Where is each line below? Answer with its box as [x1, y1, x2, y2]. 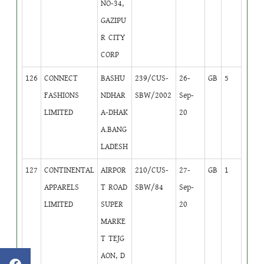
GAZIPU [101, 14, 127, 27]
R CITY [101, 31, 126, 44]
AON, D [101, 249, 126, 262]
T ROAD [101, 181, 128, 193]
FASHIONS [44, 89, 80, 101]
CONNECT [44, 72, 78, 84]
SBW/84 [135, 181, 164, 193]
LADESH [101, 140, 128, 153]
